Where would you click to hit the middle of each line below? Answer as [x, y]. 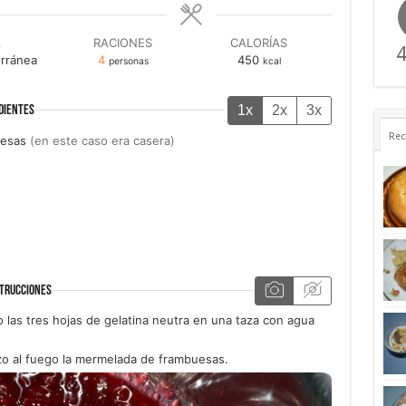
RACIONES [123, 43]
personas [128, 61]
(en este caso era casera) [102, 140]
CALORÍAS [259, 43]
